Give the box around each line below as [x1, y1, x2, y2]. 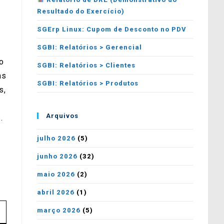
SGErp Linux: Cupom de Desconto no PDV [37, 25, 187, 33]
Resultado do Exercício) [37, 7, 125, 15]
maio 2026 [37, 170, 75, 178]
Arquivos [46, 112, 79, 119]
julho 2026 [37, 134, 76, 142]
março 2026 [37, 206, 81, 214]
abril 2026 [37, 188, 75, 196]
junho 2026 [37, 152, 78, 160]
